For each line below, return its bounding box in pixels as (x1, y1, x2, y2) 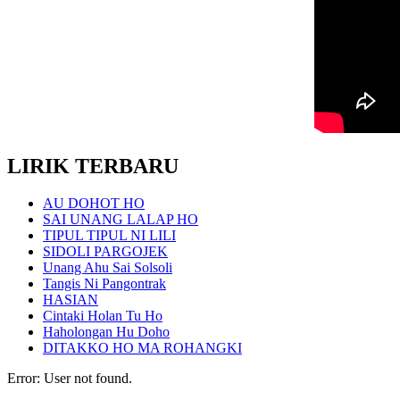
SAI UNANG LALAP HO (43, 212, 198, 228)
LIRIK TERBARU (7, 154, 179, 178)
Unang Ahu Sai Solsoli (43, 260, 172, 276)
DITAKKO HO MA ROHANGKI (43, 340, 242, 356)
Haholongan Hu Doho (43, 324, 170, 340)
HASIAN (43, 292, 98, 308)
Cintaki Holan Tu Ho (43, 308, 162, 324)
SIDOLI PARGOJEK (43, 244, 168, 260)
